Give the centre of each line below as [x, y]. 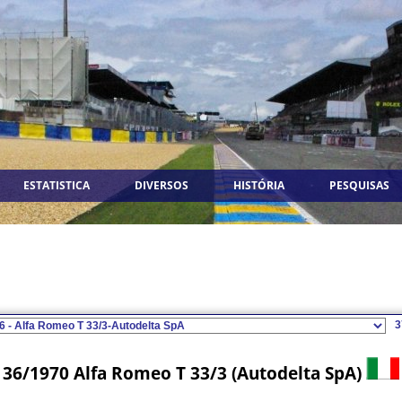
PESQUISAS [359, 185]
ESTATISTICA [57, 185]
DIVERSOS [162, 185]
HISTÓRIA [259, 185]
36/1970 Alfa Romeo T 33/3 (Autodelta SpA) [184, 373]
